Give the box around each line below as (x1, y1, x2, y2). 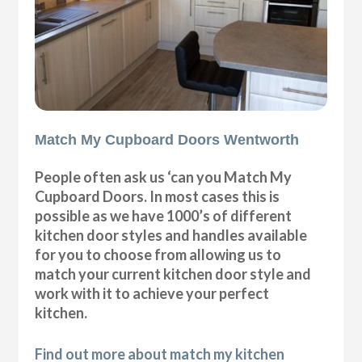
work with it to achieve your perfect (35, 284, 270, 303)
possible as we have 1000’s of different (35, 207, 293, 225)
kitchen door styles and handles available (35, 226, 308, 245)
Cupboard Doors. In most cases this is (35, 187, 280, 206)
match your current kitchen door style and (35, 265, 312, 284)
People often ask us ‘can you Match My (35, 168, 293, 187)
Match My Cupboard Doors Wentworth (35, 132, 300, 149)
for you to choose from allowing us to (35, 246, 282, 264)
